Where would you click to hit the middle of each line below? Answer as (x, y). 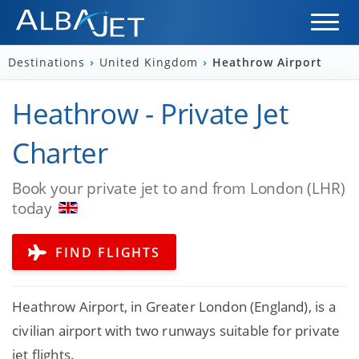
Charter (60, 152)
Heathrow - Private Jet (150, 113)
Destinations (48, 62)
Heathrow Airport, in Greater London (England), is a (174, 307)
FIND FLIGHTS (106, 252)
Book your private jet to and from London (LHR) (179, 188)
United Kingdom (151, 62)
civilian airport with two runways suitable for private (176, 331)
